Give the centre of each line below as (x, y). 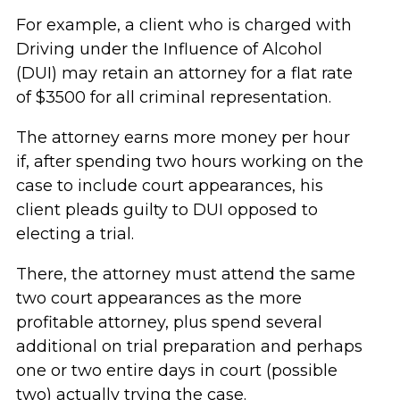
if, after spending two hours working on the (189, 162)
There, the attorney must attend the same (185, 274)
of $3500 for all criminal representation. (173, 97)
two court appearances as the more (158, 298)
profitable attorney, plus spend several (169, 322)
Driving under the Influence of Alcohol (169, 49)
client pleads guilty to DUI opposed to (167, 210)
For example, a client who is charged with (183, 25)
